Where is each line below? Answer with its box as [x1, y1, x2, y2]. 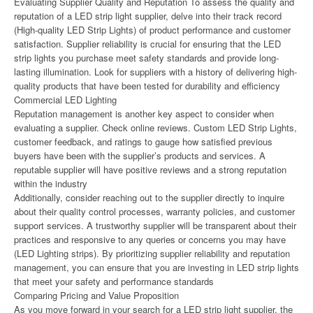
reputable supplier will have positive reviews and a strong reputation [14, 163, 286, 176]
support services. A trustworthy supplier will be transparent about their [14, 219, 296, 232]
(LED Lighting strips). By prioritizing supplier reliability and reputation [14, 247, 290, 260]
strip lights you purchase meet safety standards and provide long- [14, 51, 279, 64]
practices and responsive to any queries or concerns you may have [14, 233, 286, 246]
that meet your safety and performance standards [14, 275, 214, 288]
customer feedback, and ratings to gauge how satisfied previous [14, 135, 272, 148]
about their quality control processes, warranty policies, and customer [14, 205, 295, 218]
